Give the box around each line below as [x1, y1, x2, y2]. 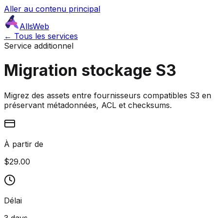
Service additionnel [4, 41, 73, 51]
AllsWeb [19, 21, 49, 31]
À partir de [4, 139, 43, 149]
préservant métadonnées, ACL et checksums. [4, 100, 172, 110]
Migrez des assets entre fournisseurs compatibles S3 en [4, 90, 211, 100]
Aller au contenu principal [4, 4, 100, 14]
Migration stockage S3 [4, 61, 176, 80]
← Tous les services [4, 31, 78, 41]
